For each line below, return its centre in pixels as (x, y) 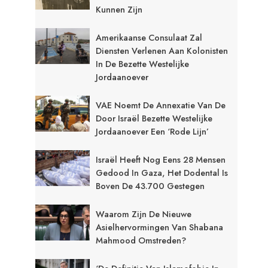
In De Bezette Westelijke (143, 64)
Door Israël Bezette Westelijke (154, 118)
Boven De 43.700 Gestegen (150, 186)
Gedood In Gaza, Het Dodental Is (162, 173)
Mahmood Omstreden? (141, 240)
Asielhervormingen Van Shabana (160, 227)
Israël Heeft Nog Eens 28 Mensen (161, 159)
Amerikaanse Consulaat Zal (149, 37)
